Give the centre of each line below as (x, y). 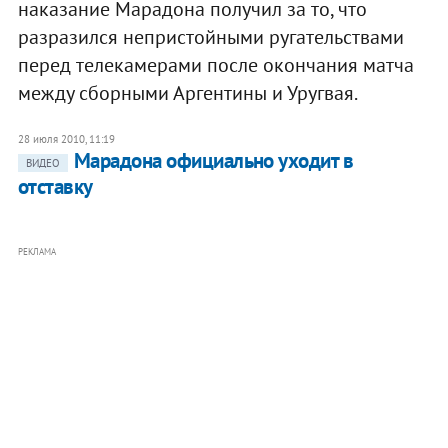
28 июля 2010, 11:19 (66, 138)
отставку (55, 186)
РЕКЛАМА (36, 251)
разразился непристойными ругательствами (210, 36)
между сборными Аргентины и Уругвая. (187, 92)
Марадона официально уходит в (213, 160)
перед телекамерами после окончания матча (215, 64)
